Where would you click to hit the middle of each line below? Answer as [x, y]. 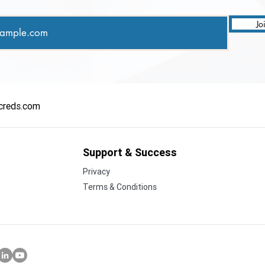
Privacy [96, 172]
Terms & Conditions [120, 187]
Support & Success [130, 153]
